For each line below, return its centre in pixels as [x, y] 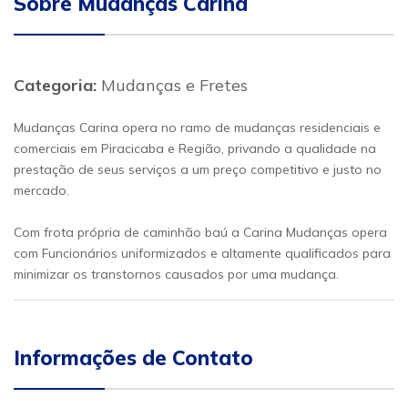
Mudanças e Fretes [172, 85]
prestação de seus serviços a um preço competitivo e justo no [198, 169]
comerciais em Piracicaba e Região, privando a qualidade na [195, 148]
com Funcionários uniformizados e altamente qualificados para [202, 253]
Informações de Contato [133, 358]
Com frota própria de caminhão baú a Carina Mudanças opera [200, 232]
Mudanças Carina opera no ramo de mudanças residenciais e [197, 127]
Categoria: [55, 85]
